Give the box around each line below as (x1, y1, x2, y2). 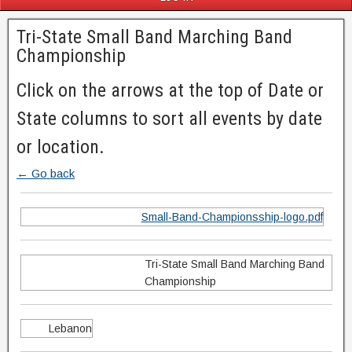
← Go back (16, 167, 75, 180)
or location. (16, 136, 104, 158)
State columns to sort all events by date (16, 108, 322, 130)
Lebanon (48, 322, 92, 335)
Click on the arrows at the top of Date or (16, 79, 324, 101)
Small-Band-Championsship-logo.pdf (141, 211, 323, 223)
